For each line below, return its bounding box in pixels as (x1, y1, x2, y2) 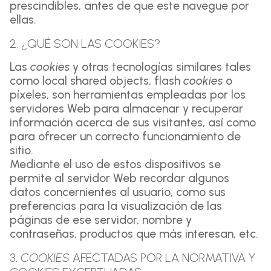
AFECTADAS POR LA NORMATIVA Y (70, 250, 255, 265)
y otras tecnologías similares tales (70, 60, 251, 74)
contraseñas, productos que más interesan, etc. (10, 227, 258, 241)
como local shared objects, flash (10, 74, 183, 88)
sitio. (10, 143, 33, 157)
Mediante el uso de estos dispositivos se (10, 157, 221, 171)
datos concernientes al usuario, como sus (10, 185, 226, 199)
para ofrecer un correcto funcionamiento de (10, 129, 241, 143)
